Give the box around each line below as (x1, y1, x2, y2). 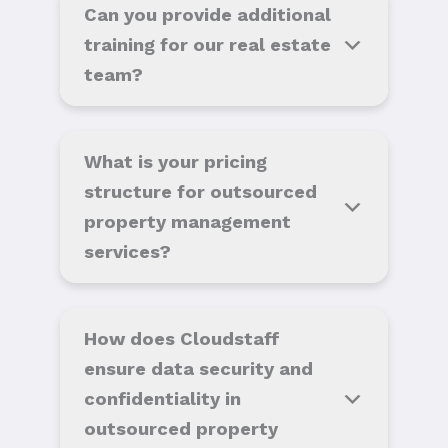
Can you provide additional (84, 4, 331, 26)
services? (84, 241, 171, 263)
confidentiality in (84, 388, 241, 410)
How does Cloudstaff (84, 328, 280, 350)
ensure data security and (84, 358, 313, 380)
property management (84, 211, 291, 233)
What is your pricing (84, 151, 267, 173)
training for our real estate (84, 34, 331, 56)
